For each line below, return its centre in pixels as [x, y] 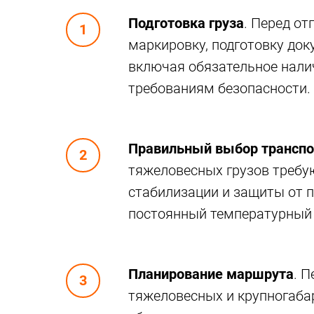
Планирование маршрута [211, 274]
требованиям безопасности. [219, 88]
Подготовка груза [186, 23]
